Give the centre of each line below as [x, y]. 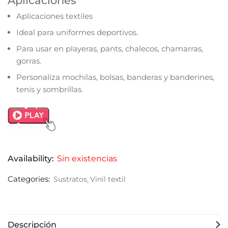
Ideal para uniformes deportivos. [77, 33]
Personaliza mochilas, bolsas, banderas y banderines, [115, 77]
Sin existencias [87, 159]
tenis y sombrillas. [50, 90]
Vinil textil [108, 179]
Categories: [30, 179]
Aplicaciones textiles [54, 16]
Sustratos [70, 179]
